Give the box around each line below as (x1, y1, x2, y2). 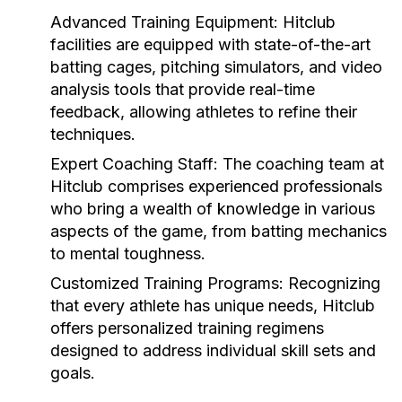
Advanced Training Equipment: (50, 13, 278, 31)
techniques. (50, 125, 135, 144)
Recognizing (284, 274, 380, 293)
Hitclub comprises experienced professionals (50, 177, 382, 196)
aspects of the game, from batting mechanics (50, 222, 387, 240)
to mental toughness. (50, 244, 205, 263)
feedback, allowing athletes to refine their (50, 102, 357, 121)
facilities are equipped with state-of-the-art (50, 35, 371, 54)
